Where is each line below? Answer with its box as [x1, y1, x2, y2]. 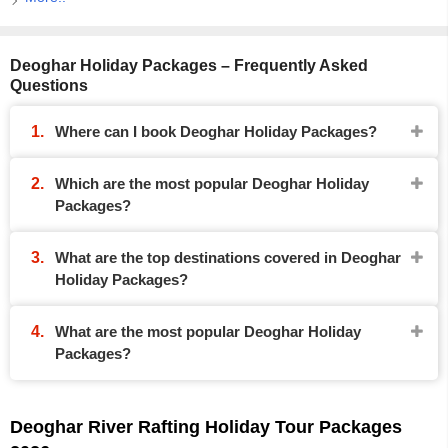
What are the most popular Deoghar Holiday [55, 323, 361, 340]
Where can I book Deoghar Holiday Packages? [55, 123, 377, 140]
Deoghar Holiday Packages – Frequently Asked [10, 57, 368, 74]
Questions [10, 77, 88, 94]
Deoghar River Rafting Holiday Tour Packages [10, 417, 402, 437]
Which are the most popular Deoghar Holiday [55, 175, 369, 192]
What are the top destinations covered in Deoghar [55, 249, 401, 266]
